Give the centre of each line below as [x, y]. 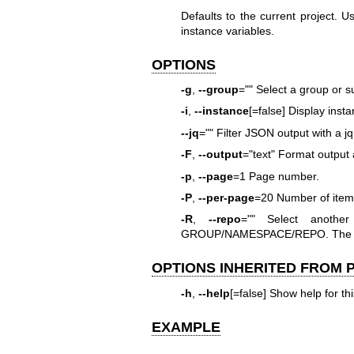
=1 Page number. [276, 176]
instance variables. [227, 30]
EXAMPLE [186, 327]
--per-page [226, 197]
